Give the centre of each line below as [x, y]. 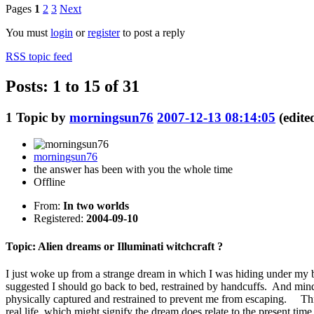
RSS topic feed [39, 56]
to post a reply [152, 32]
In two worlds [96, 206]
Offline [49, 182]
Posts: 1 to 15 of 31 [73, 86]
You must [28, 32]
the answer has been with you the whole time [133, 170]
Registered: [60, 219]
